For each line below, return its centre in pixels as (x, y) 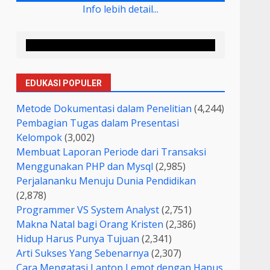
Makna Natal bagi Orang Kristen (90, 224)
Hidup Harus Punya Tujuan (78, 239)
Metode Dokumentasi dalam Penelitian (104, 109)
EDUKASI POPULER (64, 83)
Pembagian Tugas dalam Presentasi (98, 123)
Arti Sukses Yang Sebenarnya (83, 253)
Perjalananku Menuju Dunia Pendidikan (106, 181)
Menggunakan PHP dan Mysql (85, 167)
